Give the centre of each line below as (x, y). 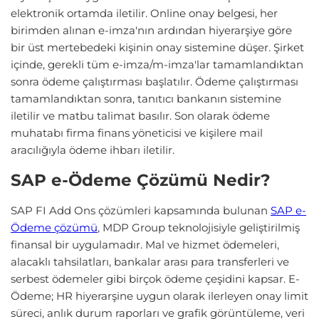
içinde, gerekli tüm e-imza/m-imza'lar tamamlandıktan (157, 64)
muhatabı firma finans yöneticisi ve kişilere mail (137, 132)
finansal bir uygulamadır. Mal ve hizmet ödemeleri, (145, 245)
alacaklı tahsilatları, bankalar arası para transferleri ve (150, 262)
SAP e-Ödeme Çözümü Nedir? (141, 181)
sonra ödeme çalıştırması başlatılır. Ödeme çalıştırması (155, 81)
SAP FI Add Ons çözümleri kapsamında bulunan (141, 211)
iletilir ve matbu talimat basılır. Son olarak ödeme (140, 115)
